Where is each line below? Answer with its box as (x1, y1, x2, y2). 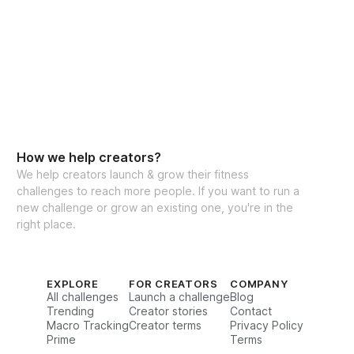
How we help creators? (17, 149, 162, 165)
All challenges (47, 289, 119, 303)
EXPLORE (47, 277, 99, 290)
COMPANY (230, 277, 288, 290)
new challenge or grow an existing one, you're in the (17, 200, 294, 214)
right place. (17, 217, 77, 231)
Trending (47, 303, 94, 318)
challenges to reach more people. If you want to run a (17, 183, 300, 198)
